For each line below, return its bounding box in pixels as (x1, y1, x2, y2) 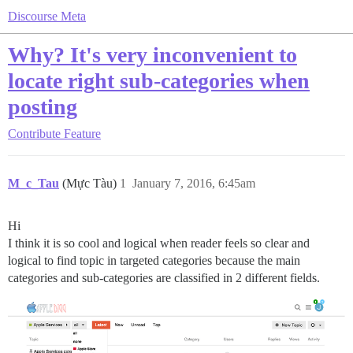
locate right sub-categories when (8, 69, 310, 93)
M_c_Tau (8, 176, 59, 190)
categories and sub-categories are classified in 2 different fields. (8, 271, 320, 284)
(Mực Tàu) (62, 176, 120, 190)
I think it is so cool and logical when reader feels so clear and (8, 236, 310, 250)
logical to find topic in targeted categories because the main (8, 254, 300, 267)
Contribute (8, 127, 61, 140)
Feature (64, 127, 101, 140)
